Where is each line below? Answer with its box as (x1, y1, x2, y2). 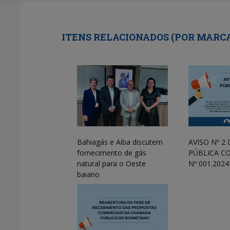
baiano (77, 169, 100, 179)
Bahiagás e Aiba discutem (77, 137, 163, 147)
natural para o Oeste (77, 158, 146, 168)
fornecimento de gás (77, 147, 146, 158)
